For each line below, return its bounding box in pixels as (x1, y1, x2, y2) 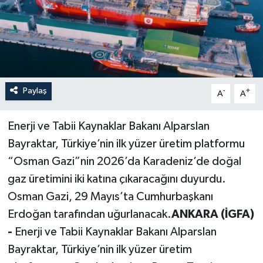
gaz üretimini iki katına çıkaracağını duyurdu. (7, 173, 226, 186)
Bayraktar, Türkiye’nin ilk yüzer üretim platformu (7, 138, 245, 150)
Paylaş (22, 86, 47, 96)
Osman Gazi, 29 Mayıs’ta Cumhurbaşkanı (7, 191, 213, 203)
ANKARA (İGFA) (171, 208, 254, 221)
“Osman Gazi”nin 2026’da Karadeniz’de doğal (7, 156, 241, 168)
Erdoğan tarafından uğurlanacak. (7, 208, 171, 221)
